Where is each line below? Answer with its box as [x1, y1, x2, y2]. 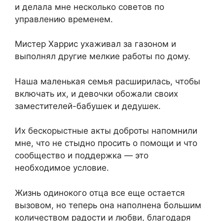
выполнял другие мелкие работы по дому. [15, 51, 190, 62]
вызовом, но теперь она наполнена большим [15, 200, 201, 210]
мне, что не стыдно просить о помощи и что [15, 138, 197, 148]
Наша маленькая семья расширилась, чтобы [15, 76, 200, 86]
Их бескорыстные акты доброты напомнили [15, 126, 197, 136]
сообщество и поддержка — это [15, 150, 148, 161]
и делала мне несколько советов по [15, 1, 164, 12]
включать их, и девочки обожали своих [15, 88, 178, 99]
